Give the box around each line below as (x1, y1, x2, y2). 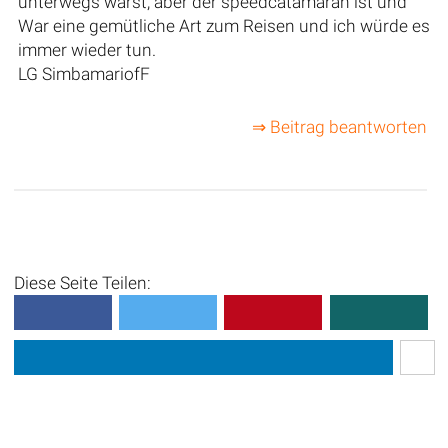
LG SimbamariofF (17, 63, 150, 84)
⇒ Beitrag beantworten (251, 117, 427, 138)
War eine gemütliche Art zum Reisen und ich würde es (17, 15, 430, 36)
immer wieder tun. (17, 39, 156, 60)
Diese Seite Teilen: (13, 273, 151, 294)
